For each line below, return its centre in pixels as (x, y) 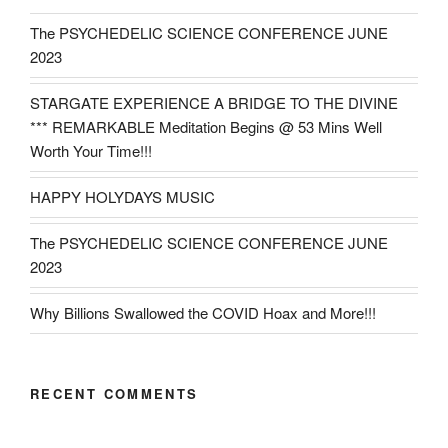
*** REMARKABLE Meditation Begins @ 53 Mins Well (206, 127)
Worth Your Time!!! (91, 151)
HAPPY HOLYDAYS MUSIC (122, 197)
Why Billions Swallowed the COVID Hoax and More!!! (203, 313)
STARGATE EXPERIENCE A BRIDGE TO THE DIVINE (214, 103)
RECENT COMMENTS (114, 393)
